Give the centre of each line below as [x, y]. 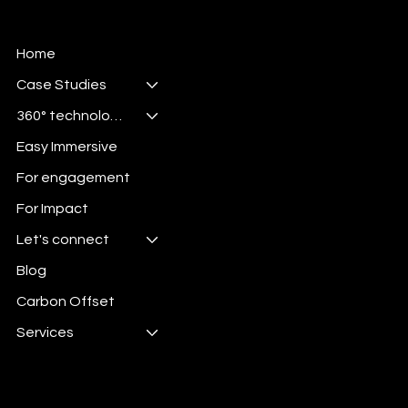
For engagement [73, 178]
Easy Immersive [66, 147]
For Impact [52, 209]
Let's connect [62, 240]
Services [45, 333]
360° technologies [116, 116]
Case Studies [61, 85]
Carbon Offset [65, 302]
